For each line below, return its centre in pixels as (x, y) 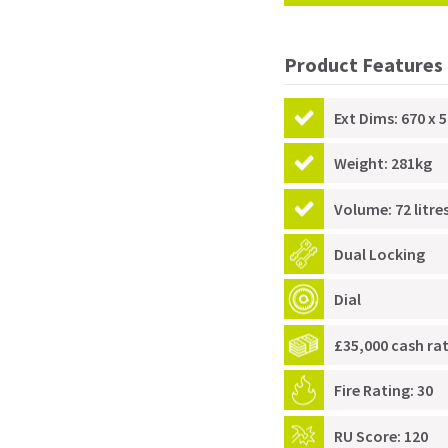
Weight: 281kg (383, 163)
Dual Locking (380, 254)
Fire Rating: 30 (384, 390)
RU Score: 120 (381, 435)
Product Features (363, 64)
